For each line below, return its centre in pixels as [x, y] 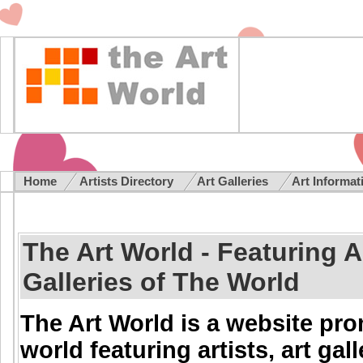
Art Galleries [234, 181]
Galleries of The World [161, 282]
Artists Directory [128, 181]
